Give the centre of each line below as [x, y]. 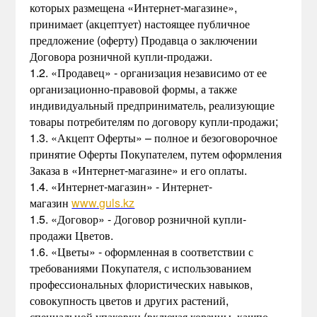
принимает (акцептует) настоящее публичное [140, 24]
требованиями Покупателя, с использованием [141, 268]
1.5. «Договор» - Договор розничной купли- [138, 219]
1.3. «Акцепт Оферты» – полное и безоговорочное [154, 138]
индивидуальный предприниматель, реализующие [152, 105]
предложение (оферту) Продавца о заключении [144, 40]
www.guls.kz [103, 203]
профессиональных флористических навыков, [142, 284]
